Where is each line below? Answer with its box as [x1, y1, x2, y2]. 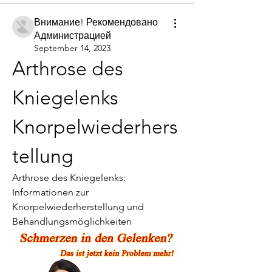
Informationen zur [12, 186, 89, 198]
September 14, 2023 [34, 42, 110, 53]
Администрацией [34, 30, 111, 41]
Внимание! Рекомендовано [34, 16, 158, 28]
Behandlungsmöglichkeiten [12, 216, 132, 227]
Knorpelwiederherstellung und [12, 201, 144, 212]
